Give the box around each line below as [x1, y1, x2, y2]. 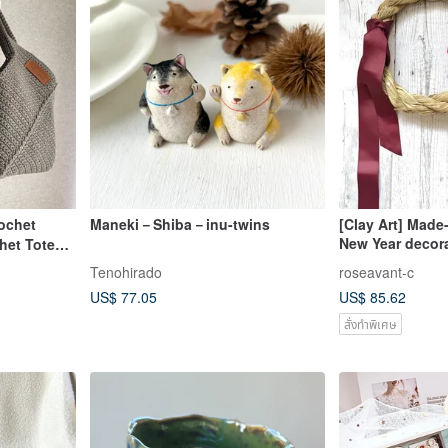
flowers [339, 251, 389, 272]
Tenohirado [89, 261, 162, 282]
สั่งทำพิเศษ [344, 314, 397, 332]
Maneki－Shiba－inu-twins [89, 213, 270, 234]
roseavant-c [339, 261, 414, 282]
